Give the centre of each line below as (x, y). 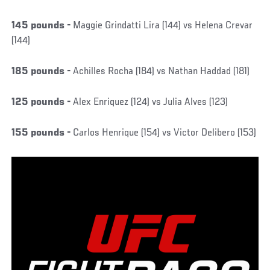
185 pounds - (41, 72)
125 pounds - (41, 103)
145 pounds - (41, 26)
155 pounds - (41, 133)
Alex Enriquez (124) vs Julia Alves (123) (149, 103)
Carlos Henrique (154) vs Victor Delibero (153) (164, 133)
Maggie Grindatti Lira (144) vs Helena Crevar (162, 26)
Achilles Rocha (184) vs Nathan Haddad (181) (160, 72)
